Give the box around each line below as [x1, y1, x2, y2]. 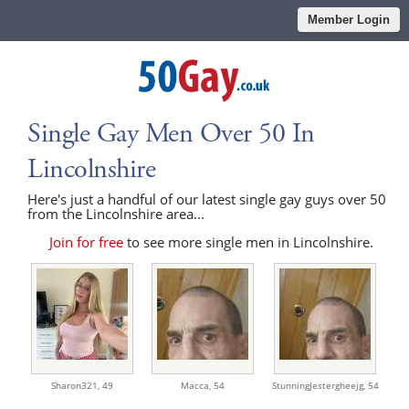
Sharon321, [50, 378, 102, 392]
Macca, [180, 378, 214, 392]
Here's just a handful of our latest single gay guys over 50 [27, 189, 386, 208]
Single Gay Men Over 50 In [27, 115, 315, 152]
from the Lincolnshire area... [27, 204, 204, 223]
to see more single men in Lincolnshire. [123, 232, 374, 251]
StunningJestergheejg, [271, 378, 368, 392]
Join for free [49, 232, 124, 251]
